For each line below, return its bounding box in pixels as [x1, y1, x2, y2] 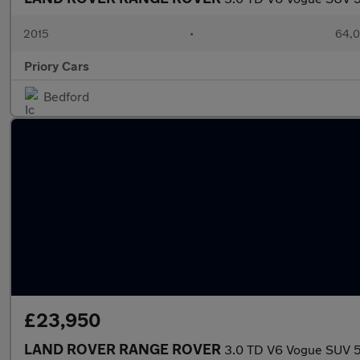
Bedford [43, 88, 89, 104]
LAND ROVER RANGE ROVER [24, 340, 224, 358]
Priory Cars [24, 58, 89, 73]
